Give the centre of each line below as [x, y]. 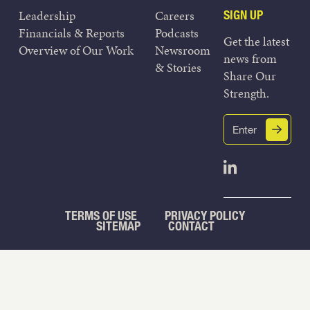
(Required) [249, 141]
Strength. [246, 93]
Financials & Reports [72, 33]
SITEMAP [118, 226]
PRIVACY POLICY [205, 216]
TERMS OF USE [101, 216]
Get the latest [256, 42]
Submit [247, 130]
